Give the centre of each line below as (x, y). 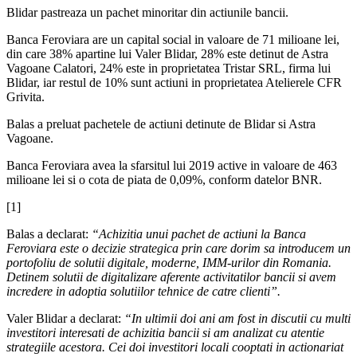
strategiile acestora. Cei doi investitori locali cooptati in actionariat (175, 347)
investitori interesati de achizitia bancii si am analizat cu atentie (165, 333)
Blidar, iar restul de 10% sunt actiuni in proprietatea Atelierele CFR (174, 83)
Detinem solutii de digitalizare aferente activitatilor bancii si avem (171, 277)
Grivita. (25, 97)
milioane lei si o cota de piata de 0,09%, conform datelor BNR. (164, 180)
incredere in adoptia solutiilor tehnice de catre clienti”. (143, 292)
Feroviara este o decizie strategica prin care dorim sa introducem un (178, 249)
